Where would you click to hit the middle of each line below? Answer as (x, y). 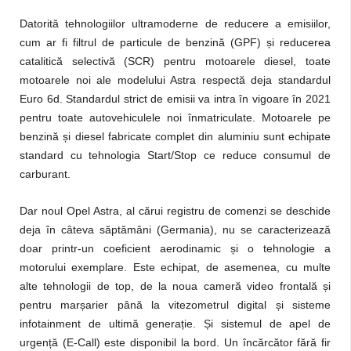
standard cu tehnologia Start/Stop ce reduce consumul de (175, 156)
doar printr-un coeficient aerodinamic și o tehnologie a (175, 249)
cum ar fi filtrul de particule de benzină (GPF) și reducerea (175, 43)
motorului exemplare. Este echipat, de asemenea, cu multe (175, 268)
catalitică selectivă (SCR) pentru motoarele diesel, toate (175, 62)
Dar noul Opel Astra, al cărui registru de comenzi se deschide (175, 211)
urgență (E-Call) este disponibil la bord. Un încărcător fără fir (175, 343)
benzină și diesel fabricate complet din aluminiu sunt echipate (175, 137)
